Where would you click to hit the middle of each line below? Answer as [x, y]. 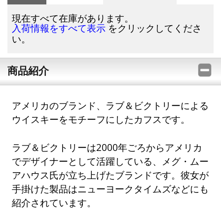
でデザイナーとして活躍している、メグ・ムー [110, 161]
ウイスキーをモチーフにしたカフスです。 [101, 119]
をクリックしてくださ [154, 28]
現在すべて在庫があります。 [73, 18]
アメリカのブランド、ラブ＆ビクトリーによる [110, 105]
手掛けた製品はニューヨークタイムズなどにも [110, 189]
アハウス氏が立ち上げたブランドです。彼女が [110, 175]
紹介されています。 [54, 203]
